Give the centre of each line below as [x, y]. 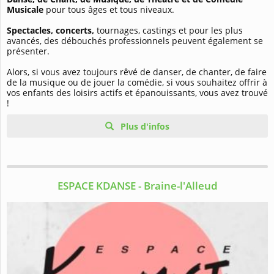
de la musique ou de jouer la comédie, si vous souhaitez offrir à [137, 83]
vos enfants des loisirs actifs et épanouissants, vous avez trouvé [137, 93]
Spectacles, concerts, [50, 31]
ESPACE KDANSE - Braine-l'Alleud [137, 186]
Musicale [25, 10]
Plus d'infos [144, 127]
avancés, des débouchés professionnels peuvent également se [135, 41]
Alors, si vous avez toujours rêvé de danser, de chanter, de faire [137, 72]
